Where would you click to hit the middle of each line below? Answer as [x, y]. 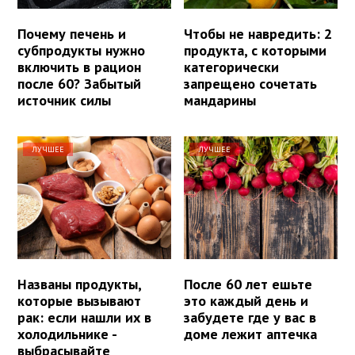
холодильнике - [67, 334]
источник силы [64, 100]
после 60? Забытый [79, 83]
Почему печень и [72, 33]
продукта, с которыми [256, 50]
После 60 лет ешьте [248, 284]
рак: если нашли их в [84, 318]
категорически [232, 67]
